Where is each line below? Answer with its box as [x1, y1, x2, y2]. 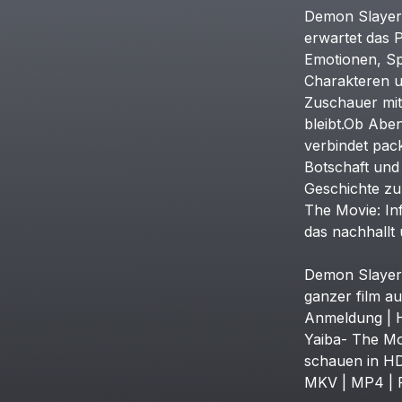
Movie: [335, 201, 380, 219]
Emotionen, [303, 50, 381, 68]
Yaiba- [303, 330, 347, 348]
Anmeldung [303, 309, 382, 327]
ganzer [303, 287, 352, 305]
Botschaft [303, 158, 369, 176]
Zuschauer [303, 93, 378, 111]
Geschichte [303, 179, 380, 197]
